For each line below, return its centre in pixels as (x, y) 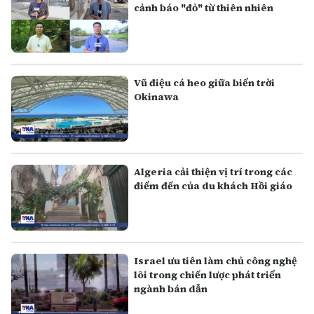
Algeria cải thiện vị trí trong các (213, 172)
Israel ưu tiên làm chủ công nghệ (216, 261)
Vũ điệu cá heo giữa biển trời (205, 83)
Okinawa (157, 97)
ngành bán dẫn (171, 289)
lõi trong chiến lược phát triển (208, 275)
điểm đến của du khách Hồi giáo (213, 186)
